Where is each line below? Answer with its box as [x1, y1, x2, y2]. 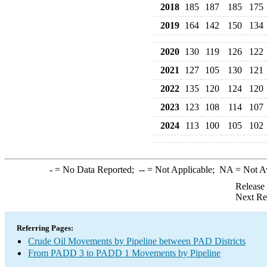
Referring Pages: [17, 223, 73, 232]
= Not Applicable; [144, 164, 219, 175]
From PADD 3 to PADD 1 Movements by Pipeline [28, 248, 221, 258]
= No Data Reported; [52, 164, 139, 175]
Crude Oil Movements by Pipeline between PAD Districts [28, 236, 246, 246]
